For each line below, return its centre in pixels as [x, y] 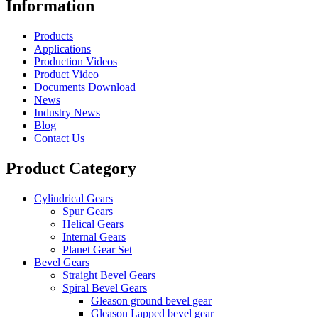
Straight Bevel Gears [109, 275]
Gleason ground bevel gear [151, 300]
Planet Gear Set [97, 249]
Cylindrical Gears [73, 198]
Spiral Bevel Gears [105, 287]
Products [54, 35]
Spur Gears [88, 211]
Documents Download [85, 87]
